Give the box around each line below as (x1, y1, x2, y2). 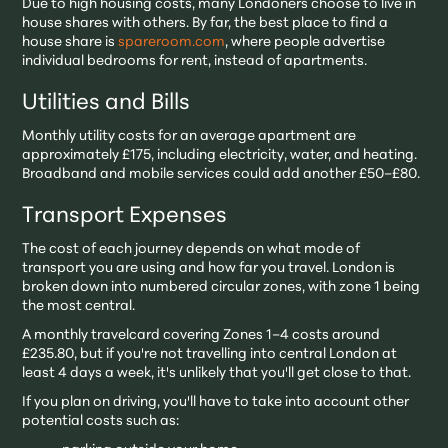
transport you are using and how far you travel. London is (22, 260, 396, 276)
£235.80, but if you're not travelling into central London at (22, 346, 398, 362)
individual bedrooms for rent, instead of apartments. (22, 53, 368, 69)
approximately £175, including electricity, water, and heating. (22, 147, 418, 163)
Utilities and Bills (22, 91, 191, 115)
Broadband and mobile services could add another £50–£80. (22, 166, 421, 182)
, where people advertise (225, 34, 386, 50)
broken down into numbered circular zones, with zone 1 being (22, 279, 421, 295)
